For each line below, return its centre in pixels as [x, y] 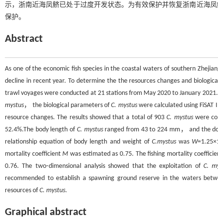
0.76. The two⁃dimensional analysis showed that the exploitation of [104, 166]
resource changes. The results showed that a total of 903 [86, 118]
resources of [22, 191]
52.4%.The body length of [41, 130]
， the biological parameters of [68, 105]
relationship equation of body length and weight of [78, 142]
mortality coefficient [34, 154]
